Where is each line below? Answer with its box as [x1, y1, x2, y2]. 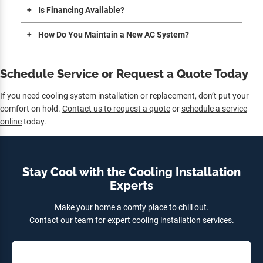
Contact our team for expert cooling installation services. [29, 215, 234, 225]
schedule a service [181, 103, 247, 113]
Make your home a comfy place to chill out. [54, 202, 209, 212]
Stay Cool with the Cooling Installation [22, 164, 241, 179]
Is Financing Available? [38, 5, 124, 15]
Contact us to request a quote [62, 103, 170, 113]
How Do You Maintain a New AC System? [38, 29, 189, 39]
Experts [110, 178, 153, 193]
